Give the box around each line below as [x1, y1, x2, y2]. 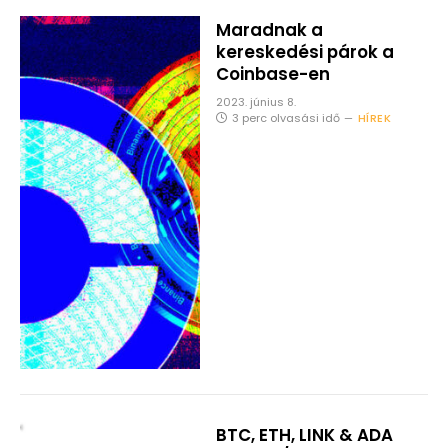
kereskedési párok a [215, 39, 394, 64]
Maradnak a [215, 17, 323, 42]
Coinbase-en [215, 61, 330, 86]
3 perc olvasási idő [231, 109, 340, 126]
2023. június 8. [215, 93, 296, 110]
